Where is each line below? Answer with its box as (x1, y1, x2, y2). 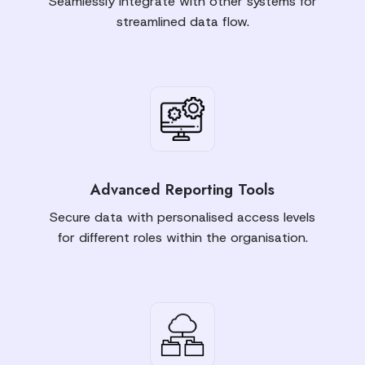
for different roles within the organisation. (57, 228, 308, 246)
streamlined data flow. (116, 12, 249, 30)
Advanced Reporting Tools (90, 178, 275, 200)
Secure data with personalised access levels (50, 208, 315, 226)
